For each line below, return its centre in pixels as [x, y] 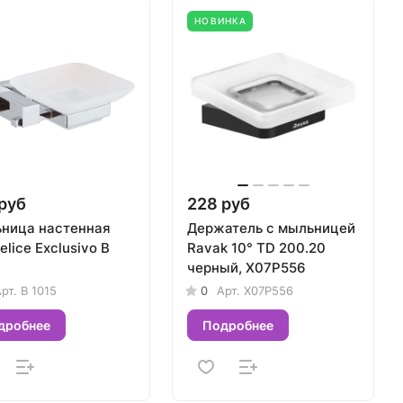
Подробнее [238, 325]
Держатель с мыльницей [272, 228]
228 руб [219, 204]
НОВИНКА [221, 20]
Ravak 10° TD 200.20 [257, 248]
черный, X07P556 [247, 268]
